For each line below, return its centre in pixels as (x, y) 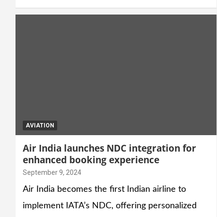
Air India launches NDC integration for (109, 148)
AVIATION (40, 125)
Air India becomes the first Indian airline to (104, 189)
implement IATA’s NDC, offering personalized (110, 206)
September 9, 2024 (52, 172)
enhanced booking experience (91, 160)
